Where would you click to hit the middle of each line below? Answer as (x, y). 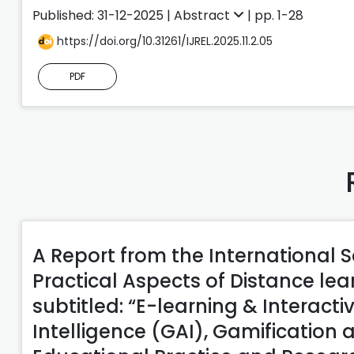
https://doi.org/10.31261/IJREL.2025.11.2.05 (163, 41)
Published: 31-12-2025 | (103, 15)
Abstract (203, 15)
